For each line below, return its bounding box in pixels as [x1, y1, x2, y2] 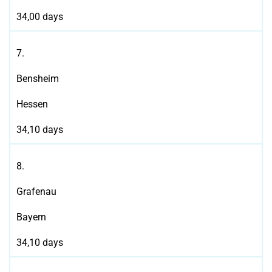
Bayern [16, 211, 46, 223]
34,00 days [16, 11, 63, 23]
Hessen [16, 98, 48, 110]
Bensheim [16, 73, 59, 85]
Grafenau [16, 186, 56, 198]
